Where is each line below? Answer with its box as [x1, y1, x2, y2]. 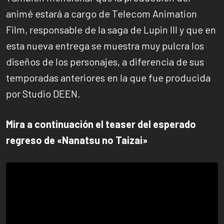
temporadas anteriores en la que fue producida [6, 71, 210, 83]
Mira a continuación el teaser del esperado [6, 117, 196, 130]
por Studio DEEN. [6, 87, 80, 99]
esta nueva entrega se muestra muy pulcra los [6, 39, 204, 51]
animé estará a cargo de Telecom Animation [6, 7, 197, 19]
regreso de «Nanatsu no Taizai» [6, 133, 147, 146]
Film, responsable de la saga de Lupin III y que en [6, 23, 216, 35]
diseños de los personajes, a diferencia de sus [6, 55, 204, 67]
